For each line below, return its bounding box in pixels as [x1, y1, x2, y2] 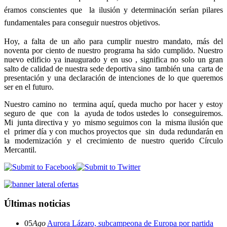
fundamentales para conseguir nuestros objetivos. [4, 18, 160, 27]
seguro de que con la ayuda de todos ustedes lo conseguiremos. [4, 108, 223, 118]
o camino [25, 99, 59, 108]
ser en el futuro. [4, 82, 54, 91]
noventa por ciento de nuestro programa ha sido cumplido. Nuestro [4, 46, 223, 55]
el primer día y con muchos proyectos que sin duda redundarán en [4, 127, 223, 136]
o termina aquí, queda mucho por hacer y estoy [62, 99, 223, 108]
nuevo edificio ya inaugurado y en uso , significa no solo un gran [4, 55, 223, 64]
